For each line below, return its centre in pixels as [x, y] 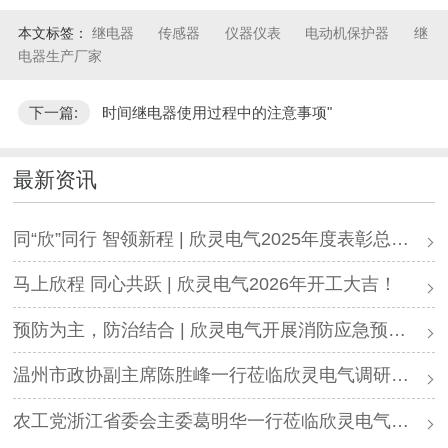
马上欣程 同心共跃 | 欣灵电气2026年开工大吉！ [205, 284]
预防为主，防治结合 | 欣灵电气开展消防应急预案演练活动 [201, 329]
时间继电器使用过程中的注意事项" [216, 113]
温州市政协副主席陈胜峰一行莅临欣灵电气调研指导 [202, 375]
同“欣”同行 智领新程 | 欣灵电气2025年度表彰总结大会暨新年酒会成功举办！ [202, 238]
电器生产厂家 [59, 55]
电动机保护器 [349, 32]
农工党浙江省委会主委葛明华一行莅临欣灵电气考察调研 [202, 420]
